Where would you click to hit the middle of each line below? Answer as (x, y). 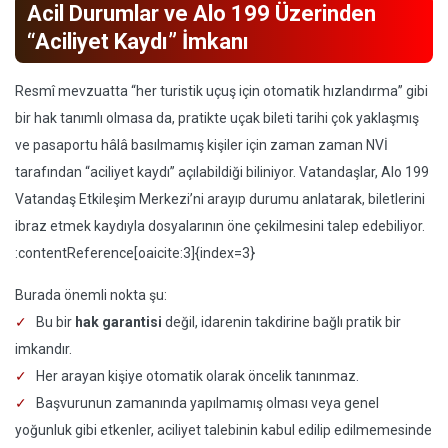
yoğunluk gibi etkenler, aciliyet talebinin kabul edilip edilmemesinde (223, 430)
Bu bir (55, 322)
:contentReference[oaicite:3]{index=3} (135, 253)
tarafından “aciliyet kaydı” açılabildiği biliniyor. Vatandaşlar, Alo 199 (222, 172)
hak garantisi (118, 322)
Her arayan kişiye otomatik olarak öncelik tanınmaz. (197, 376)
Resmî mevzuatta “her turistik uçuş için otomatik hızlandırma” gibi (221, 91)
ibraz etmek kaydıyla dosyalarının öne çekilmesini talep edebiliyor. (220, 226)
